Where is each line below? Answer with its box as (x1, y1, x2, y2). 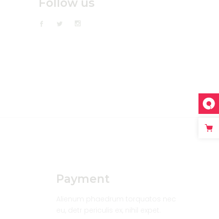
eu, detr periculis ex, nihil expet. (56, 205, 161, 215)
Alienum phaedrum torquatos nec (56, 194, 176, 204)
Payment (56, 172, 109, 186)
